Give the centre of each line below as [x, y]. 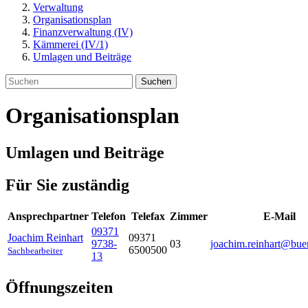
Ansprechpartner [48, 216]
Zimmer [189, 216]
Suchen [156, 81]
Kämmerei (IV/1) [70, 44]
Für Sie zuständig [67, 185]
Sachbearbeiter [35, 250]
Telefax [148, 216]
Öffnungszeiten [59, 287]
